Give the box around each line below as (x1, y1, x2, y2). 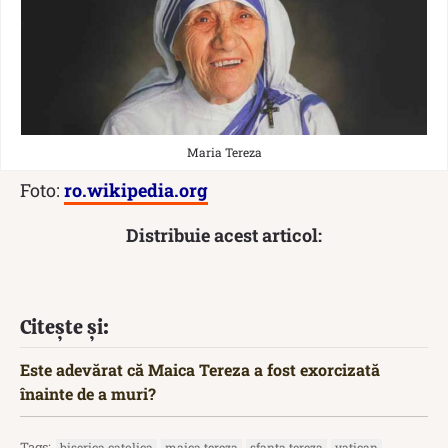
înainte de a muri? (20, 382, 156, 404)
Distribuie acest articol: (126, 222, 322, 247)
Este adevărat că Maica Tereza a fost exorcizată (20, 358, 380, 380)
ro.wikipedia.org (64, 177, 208, 202)
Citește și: (20, 313, 109, 340)
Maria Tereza (186, 143, 262, 160)
